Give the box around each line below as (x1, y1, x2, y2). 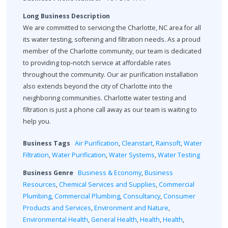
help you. (23, 117, 51, 126)
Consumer (163, 192, 195, 201)
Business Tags (23, 139, 70, 148)
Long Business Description (23, 11, 110, 20)
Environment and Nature (94, 204, 168, 213)
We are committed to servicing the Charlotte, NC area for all (23, 23, 201, 32)
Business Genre (23, 168, 73, 178)
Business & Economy (78, 168, 141, 178)
